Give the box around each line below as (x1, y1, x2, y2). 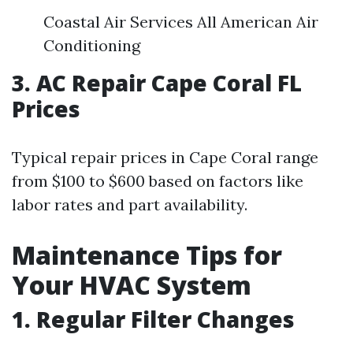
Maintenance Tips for (12, 238, 282, 273)
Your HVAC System (12, 268, 251, 303)
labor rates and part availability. (12, 195, 247, 215)
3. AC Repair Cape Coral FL (12, 68, 302, 98)
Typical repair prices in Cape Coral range (12, 147, 318, 168)
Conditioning (43, 35, 140, 56)
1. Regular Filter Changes (12, 304, 295, 335)
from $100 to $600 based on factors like (12, 171, 303, 191)
